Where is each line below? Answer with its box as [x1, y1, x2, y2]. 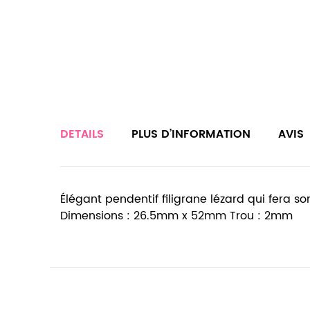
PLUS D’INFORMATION [131, 125, 250, 143]
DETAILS [60, 125, 104, 143]
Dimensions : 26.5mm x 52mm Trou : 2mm [60, 207, 293, 225]
